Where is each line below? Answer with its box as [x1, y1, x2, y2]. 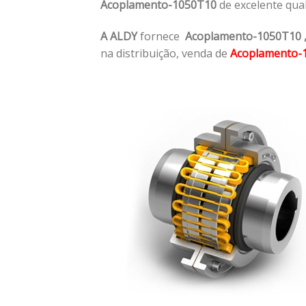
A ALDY [100, 29, 140, 44]
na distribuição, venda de [100, 46, 230, 61]
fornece [140, 29, 185, 44]
